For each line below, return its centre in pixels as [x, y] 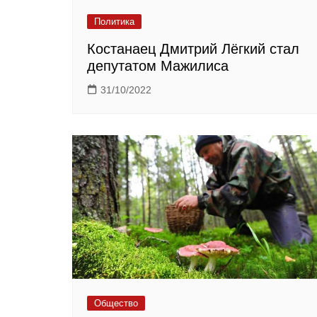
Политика [114, 22]
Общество [116, 303]
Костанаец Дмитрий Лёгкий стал [193, 49]
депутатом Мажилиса [158, 66]
